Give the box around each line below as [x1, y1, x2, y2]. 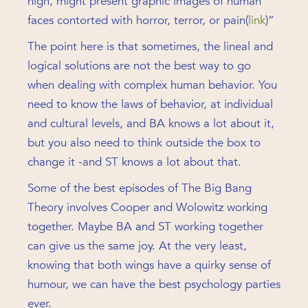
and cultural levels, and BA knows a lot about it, [27, 115, 274, 131]
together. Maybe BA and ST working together [27, 219, 263, 234]
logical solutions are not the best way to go [27, 58, 251, 74]
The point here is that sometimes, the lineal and [27, 38, 273, 54]
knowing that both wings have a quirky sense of [27, 257, 271, 273]
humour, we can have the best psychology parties [27, 276, 280, 292]
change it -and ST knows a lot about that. [27, 154, 241, 170]
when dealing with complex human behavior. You [27, 77, 277, 93]
